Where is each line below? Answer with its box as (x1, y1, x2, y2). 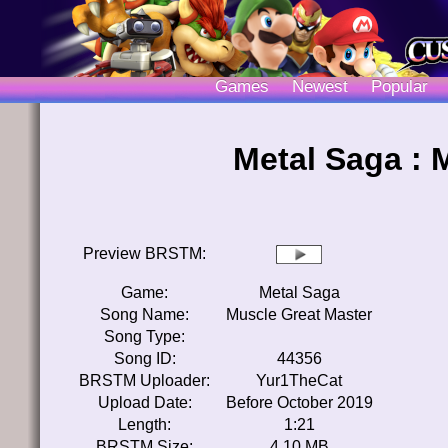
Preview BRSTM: (83, 245, 206, 262)
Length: (118, 416, 171, 433)
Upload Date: (97, 394, 192, 411)
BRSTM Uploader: (79, 372, 210, 389)
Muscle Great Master (226, 306, 372, 323)
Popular (370, 77, 428, 96)
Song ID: (113, 350, 176, 367)
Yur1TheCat (256, 372, 342, 389)
